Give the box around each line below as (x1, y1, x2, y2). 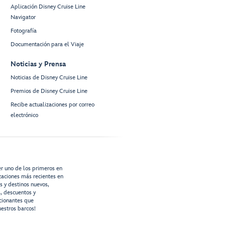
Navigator (11, 14, 36, 22)
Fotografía (11, 27, 37, 35)
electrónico (11, 111, 38, 120)
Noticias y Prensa (11, 60, 66, 69)
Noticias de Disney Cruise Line (11, 74, 87, 82)
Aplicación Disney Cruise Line (11, 3, 85, 11)
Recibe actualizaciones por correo (11, 101, 94, 109)
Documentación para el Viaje (11, 41, 84, 49)
